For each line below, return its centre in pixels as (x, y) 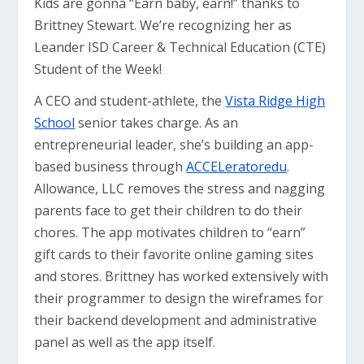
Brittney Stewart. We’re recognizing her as (163, 25)
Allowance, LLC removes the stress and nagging (180, 188)
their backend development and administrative (176, 320)
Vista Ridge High (275, 101)
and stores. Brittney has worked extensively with (182, 276)
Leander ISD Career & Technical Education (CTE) (180, 47)
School (55, 123)
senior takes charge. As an (157, 123)
